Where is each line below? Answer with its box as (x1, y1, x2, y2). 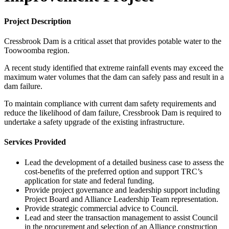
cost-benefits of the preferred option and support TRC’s (25, 167, 202, 176)
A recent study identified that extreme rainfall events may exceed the (4, 63, 223, 73)
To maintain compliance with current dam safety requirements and (4, 99, 216, 108)
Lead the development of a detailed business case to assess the (25, 157, 224, 167)
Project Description (4, 16, 71, 26)
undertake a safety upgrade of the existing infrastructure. (4, 118, 185, 127)
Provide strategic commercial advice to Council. (25, 203, 178, 213)
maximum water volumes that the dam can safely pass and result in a (4, 73, 224, 82)
